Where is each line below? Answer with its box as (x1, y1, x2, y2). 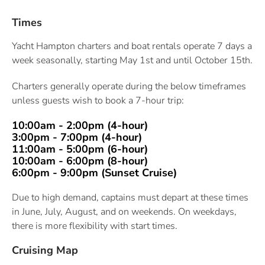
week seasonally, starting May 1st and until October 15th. (12, 54, 253, 67)
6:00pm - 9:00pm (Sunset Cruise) (12, 166, 177, 180)
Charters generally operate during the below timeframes (12, 80, 246, 93)
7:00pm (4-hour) (60, 130, 142, 145)
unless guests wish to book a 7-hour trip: (12, 94, 184, 108)
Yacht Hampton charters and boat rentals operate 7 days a (12, 40, 252, 53)
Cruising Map (12, 243, 78, 258)
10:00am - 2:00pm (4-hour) (12, 118, 148, 133)
